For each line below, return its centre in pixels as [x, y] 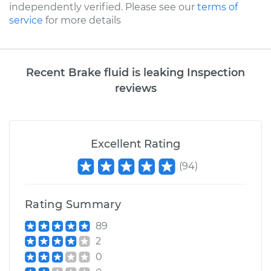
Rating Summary [73, 204]
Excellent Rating [135, 144]
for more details [82, 20]
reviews [135, 88]
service [26, 20]
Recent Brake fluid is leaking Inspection [135, 72]
